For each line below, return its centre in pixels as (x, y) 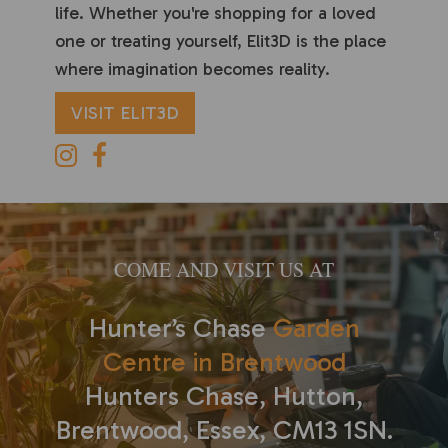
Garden (316, 328)
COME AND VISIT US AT (224, 270)
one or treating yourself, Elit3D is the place (220, 41)
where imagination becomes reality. (192, 69)
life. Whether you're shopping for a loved (215, 13)
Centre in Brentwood (224, 362)
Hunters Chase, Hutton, (224, 396)
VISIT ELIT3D (125, 113)
